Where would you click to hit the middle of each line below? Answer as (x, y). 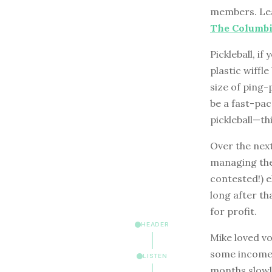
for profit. (233, 211)
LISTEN (155, 256)
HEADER (155, 224)
